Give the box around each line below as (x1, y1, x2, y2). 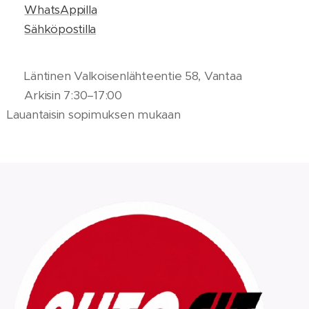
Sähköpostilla (24, 21, 97, 37)
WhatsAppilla (24, 2, 97, 17)
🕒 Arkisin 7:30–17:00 (7, 88, 126, 103)
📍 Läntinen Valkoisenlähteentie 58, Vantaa (7, 68, 242, 83)
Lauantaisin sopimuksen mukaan (7, 107, 181, 122)
